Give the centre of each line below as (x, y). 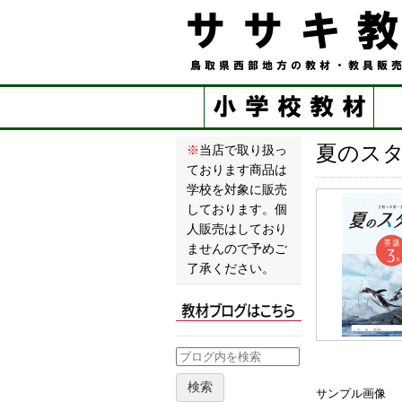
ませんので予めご (237, 249)
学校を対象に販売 (237, 190)
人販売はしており (237, 229)
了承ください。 (231, 269)
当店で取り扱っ (243, 150)
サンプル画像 (351, 393)
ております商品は (237, 170)
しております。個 (237, 210)
